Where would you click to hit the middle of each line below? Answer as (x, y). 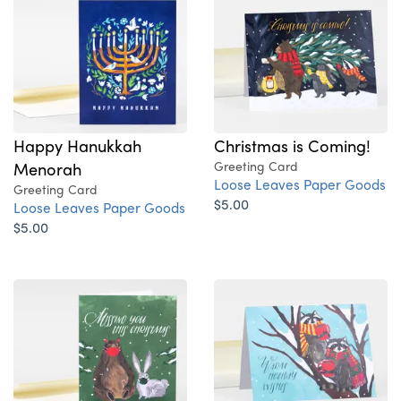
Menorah (47, 169)
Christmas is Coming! (292, 145)
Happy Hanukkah (77, 145)
